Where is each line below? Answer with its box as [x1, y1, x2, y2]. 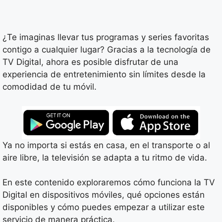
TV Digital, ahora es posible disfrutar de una [2, 57, 178, 67]
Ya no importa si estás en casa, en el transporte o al [2, 140, 210, 150]
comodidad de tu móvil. [2, 82, 97, 92]
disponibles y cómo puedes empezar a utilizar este [2, 202, 205, 213]
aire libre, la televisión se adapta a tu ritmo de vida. [2, 152, 207, 163]
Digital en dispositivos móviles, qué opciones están [2, 190, 205, 200]
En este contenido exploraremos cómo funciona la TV [2, 177, 215, 188]
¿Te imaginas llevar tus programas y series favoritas [2, 32, 209, 42]
